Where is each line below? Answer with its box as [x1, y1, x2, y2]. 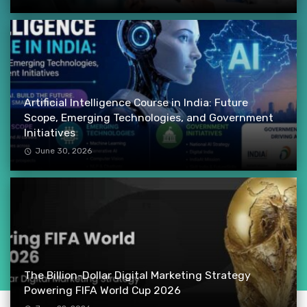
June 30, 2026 [34, 146, 92, 156]
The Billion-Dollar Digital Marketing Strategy [24, 268, 251, 282]
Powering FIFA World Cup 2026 [24, 283, 181, 297]
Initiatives [24, 125, 75, 139]
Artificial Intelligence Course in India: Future [24, 95, 248, 109]
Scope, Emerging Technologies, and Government [24, 110, 273, 124]
